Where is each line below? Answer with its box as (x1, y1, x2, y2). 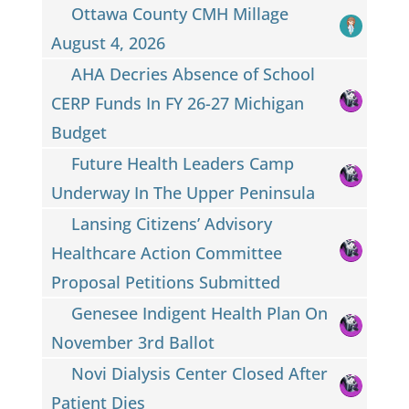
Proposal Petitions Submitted (50, 270, 280, 293)
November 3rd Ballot (50, 330, 215, 353)
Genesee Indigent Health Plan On (71, 301, 329, 324)
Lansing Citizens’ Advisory (71, 212, 273, 235)
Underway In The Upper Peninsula (50, 181, 315, 204)
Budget (50, 121, 107, 143)
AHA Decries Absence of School (71, 62, 316, 85)
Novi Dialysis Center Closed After (71, 362, 329, 384)
